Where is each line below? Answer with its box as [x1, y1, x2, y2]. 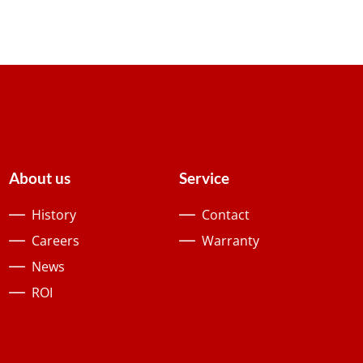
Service [179, 169, 230, 188]
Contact [202, 206, 250, 224]
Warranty [202, 232, 260, 250]
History [31, 206, 76, 224]
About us [8, 169, 70, 188]
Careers [31, 232, 79, 250]
